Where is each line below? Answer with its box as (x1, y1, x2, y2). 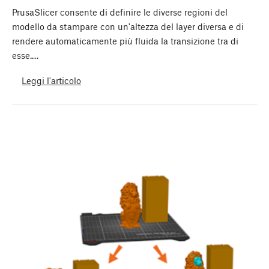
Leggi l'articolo (22, 74, 81, 86)
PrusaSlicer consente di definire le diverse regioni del (12, 7, 228, 18)
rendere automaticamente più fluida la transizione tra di (12, 35, 238, 47)
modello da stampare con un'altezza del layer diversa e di (12, 21, 244, 32)
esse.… (12, 50, 38, 61)
